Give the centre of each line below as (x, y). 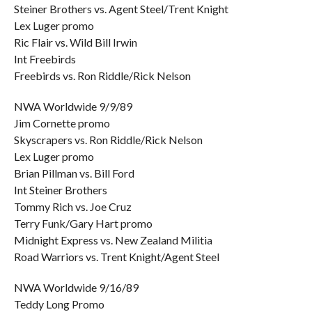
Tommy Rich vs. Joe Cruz (72, 206)
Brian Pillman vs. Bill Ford (74, 173)
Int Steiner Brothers (60, 190)
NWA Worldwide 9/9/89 (73, 106)
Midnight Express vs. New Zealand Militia (113, 240)
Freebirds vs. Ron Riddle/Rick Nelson (102, 76)
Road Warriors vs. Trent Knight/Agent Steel (116, 257)
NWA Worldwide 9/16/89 (76, 287)
